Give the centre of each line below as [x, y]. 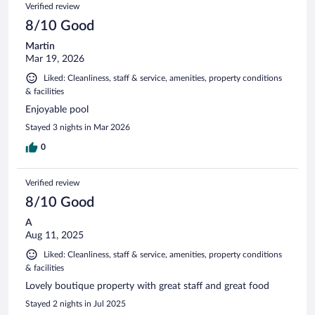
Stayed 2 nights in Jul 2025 [76, 304]
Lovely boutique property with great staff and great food [147, 287]
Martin [40, 47]
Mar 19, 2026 [55, 59]
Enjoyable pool [57, 110]
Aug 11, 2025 [54, 236]
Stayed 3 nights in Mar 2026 [78, 128]
